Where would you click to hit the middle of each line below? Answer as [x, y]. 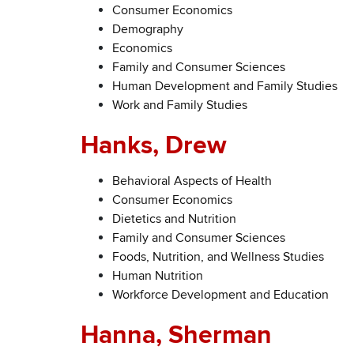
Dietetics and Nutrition [174, 218]
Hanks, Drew [154, 145]
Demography [148, 29]
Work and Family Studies [180, 105]
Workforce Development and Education [220, 294]
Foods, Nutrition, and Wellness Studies [218, 256]
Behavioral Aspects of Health [192, 181]
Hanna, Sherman [176, 335]
